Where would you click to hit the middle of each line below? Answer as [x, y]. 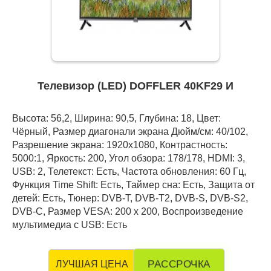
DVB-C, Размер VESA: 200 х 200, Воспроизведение [128, 211]
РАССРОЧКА [179, 264]
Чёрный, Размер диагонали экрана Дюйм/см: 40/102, [130, 132]
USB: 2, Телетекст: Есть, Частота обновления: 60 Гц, [129, 171]
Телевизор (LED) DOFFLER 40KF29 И [135, 86]
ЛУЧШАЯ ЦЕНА [92, 264]
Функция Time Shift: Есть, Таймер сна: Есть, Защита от [133, 185]
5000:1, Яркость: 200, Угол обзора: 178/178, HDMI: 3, [129, 158]
